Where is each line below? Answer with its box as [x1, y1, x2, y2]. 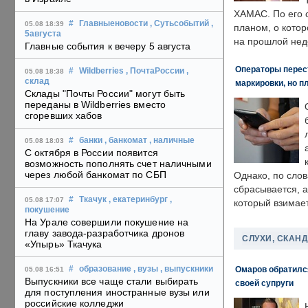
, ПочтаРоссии [126, 67, 184, 76]
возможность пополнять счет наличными [25, 158, 212, 170]
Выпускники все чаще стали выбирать [25, 276, 199, 287]
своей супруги [235, 278, 294, 287]
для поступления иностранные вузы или [25, 287, 210, 298]
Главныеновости [79, 19, 148, 28]
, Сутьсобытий [150, 19, 209, 28]
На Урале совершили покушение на [25, 217, 189, 228]
